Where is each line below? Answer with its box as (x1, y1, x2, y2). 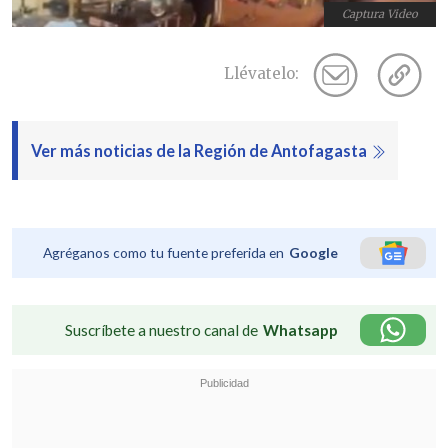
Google (289, 244, 338, 262)
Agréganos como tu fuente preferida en (43, 244, 284, 262)
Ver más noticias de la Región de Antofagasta (30, 140, 370, 160)
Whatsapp (263, 321, 338, 340)
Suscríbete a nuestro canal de (65, 321, 258, 340)
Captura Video (342, 7, 419, 22)
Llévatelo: (224, 64, 299, 84)
